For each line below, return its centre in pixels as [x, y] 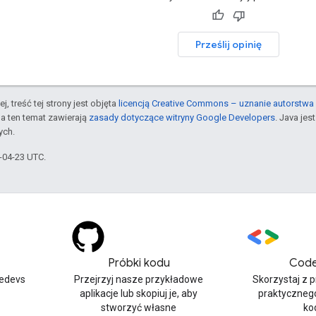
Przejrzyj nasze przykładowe [139, 279]
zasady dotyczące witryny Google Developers [182, 117]
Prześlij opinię [228, 44]
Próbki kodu [139, 263]
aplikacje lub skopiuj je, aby [139, 293]
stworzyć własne [139, 308]
